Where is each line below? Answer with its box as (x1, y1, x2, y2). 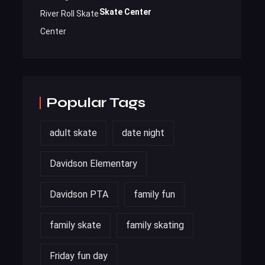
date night (122, 127, 164, 138)
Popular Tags (46, 93, 146, 111)
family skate (50, 219, 101, 231)
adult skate (50, 127, 97, 138)
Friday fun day (50, 250, 108, 261)
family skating (126, 219, 184, 231)
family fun (134, 188, 175, 200)
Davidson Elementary (50, 157, 137, 169)
